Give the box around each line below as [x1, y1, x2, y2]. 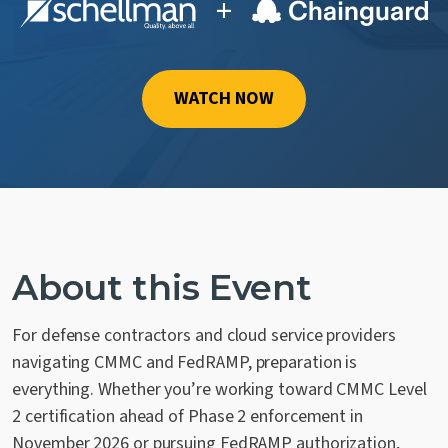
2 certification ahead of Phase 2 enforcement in [12, 403, 363, 429]
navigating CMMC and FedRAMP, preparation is [12, 349, 358, 375]
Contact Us [44, 22, 135, 47]
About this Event [12, 265, 312, 309]
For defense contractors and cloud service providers [12, 322, 396, 348]
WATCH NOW [174, 85, 274, 111]
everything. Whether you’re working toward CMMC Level [12, 376, 427, 402]
